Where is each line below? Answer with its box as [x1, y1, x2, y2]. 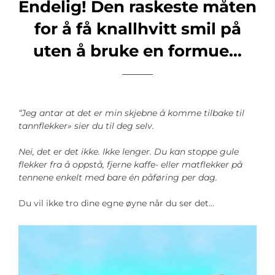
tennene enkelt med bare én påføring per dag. [18, 172, 217, 184]
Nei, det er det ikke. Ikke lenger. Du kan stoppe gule [18, 146, 239, 158]
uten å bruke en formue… [33, 41, 242, 61]
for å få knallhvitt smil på [34, 19, 241, 39]
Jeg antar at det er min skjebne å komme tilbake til [21, 107, 244, 119]
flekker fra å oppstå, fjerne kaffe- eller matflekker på [18, 159, 242, 171]
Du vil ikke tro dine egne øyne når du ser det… [18, 198, 214, 209]
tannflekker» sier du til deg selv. [18, 120, 154, 132]
